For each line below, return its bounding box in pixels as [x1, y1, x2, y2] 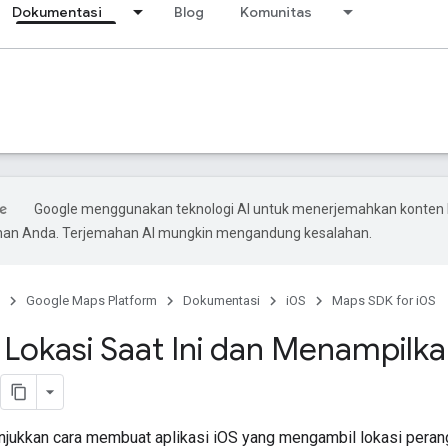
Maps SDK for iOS [332, 293, 436, 308]
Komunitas [240, 3, 312, 21]
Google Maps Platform [26, 293, 157, 308]
